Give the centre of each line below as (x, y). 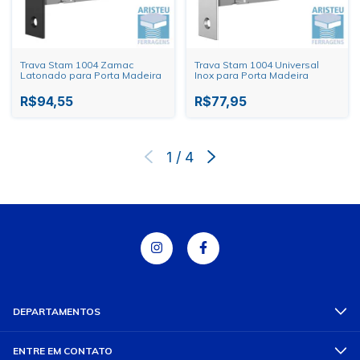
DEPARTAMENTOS (57, 311)
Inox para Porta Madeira (251, 75)
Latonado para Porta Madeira (91, 75)
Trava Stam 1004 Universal (256, 64)
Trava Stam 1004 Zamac (77, 64)
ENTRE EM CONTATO (63, 350)
